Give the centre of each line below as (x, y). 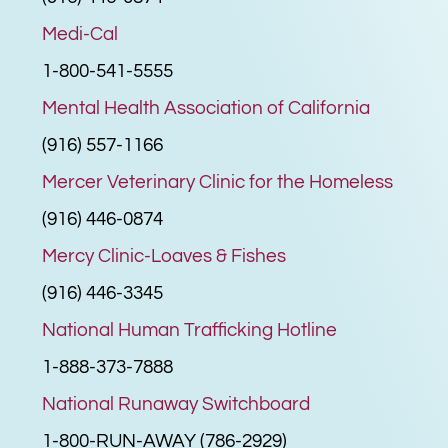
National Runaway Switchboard (176, 403)
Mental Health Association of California (206, 107)
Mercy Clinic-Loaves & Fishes (164, 255)
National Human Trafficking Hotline (190, 329)
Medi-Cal (80, 33)
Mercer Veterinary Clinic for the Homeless (218, 181)
